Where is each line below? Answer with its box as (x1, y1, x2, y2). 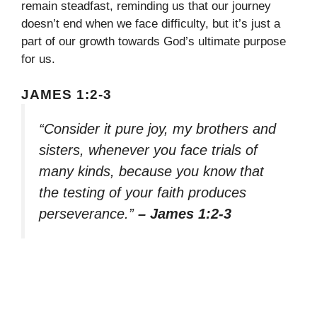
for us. (21, 52, 55, 66)
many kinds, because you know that (39, 163, 264, 179)
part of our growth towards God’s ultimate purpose (21, 34, 286, 48)
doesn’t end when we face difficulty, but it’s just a (21, 16, 280, 30)
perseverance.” (39, 206, 138, 221)
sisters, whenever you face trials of (39, 142, 258, 158)
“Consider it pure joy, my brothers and (39, 121, 276, 137)
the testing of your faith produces (39, 185, 246, 200)
